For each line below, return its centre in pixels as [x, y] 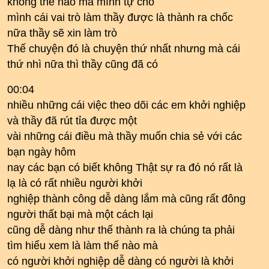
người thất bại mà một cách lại [80, 214]
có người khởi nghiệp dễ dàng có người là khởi [120, 261]
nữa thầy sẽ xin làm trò [62, 33]
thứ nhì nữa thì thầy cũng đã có [83, 64]
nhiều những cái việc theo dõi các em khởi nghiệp [126, 105]
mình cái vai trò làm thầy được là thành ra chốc [120, 17]
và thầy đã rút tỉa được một [72, 121]
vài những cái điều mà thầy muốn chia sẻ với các [125, 136]
